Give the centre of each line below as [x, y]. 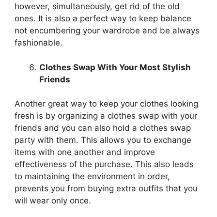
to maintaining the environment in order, [92, 176]
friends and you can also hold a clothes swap [103, 128]
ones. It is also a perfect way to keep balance [103, 18]
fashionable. [39, 43]
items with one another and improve [85, 152]
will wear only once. [54, 201]
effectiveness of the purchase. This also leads [104, 164]
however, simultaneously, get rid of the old [97, 6]
